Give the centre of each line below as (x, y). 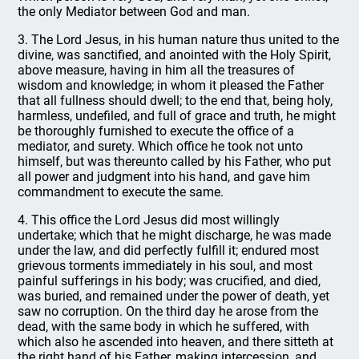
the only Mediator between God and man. (134, 12)
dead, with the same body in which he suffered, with (164, 327)
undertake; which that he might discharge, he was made (175, 235)
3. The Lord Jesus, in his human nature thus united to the (179, 40)
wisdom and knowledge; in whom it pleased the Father (171, 85)
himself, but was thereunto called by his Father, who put (175, 161)
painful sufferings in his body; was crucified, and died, (169, 281)
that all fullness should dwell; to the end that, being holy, (175, 101)
